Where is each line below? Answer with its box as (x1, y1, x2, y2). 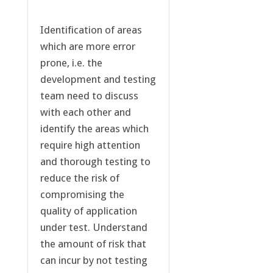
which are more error (40, 40, 135, 53)
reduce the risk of (40, 172, 119, 185)
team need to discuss (40, 90, 138, 102)
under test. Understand (40, 221, 147, 234)
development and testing (40, 73, 156, 86)
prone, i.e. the (40, 57, 102, 69)
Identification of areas (40, 24, 142, 37)
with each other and (40, 106, 131, 119)
